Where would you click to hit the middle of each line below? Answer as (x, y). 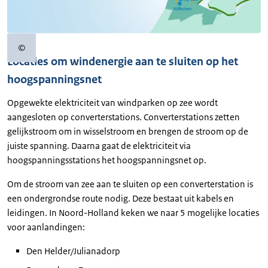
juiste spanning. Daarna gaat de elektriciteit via (99, 146)
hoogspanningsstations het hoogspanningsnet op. (107, 160)
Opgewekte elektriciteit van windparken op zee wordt (112, 103)
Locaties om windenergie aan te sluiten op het (123, 62)
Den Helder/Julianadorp (73, 251)
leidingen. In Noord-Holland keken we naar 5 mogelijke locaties (133, 213)
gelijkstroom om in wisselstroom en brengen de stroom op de (128, 132)
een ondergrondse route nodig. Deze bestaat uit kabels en (121, 199)
